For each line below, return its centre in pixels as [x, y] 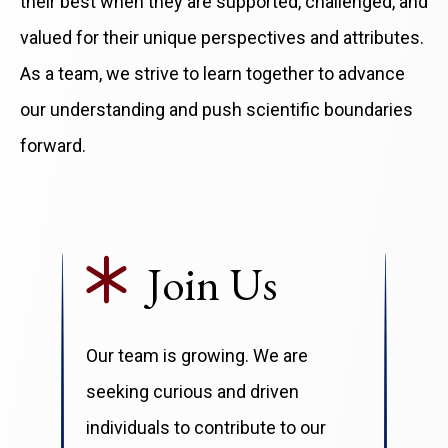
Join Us [211, 284]
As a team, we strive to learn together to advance [212, 74]
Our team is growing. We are [196, 355]
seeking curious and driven [192, 391]
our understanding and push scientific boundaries [216, 110]
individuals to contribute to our [205, 427]
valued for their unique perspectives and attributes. [222, 38]
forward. [53, 146]
